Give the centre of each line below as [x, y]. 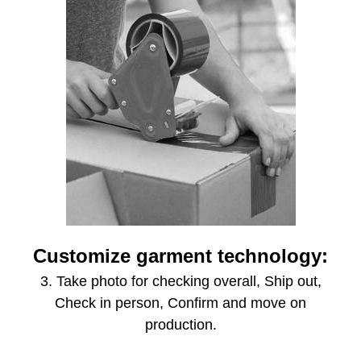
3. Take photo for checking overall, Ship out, [180, 282]
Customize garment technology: [180, 256]
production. [180, 325]
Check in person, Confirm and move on [180, 303]
